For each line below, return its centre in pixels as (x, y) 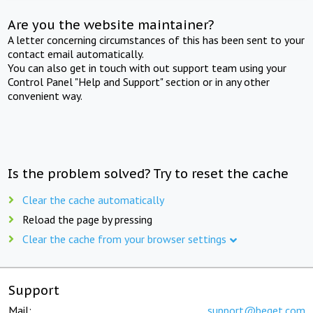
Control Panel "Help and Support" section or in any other (139, 81)
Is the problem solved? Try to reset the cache (148, 173)
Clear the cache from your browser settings (124, 239)
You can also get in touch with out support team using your (147, 67)
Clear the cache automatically (93, 199)
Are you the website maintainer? (111, 24)
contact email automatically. (76, 53)
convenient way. (45, 95)
